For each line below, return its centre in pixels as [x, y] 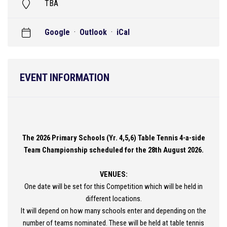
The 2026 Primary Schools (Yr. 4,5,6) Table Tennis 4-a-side [113, 138]
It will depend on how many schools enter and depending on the [113, 211]
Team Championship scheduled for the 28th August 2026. [113, 150]
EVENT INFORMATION [65, 78]
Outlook [93, 32]
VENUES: [113, 174]
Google [57, 32]
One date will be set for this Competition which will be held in [113, 186]
